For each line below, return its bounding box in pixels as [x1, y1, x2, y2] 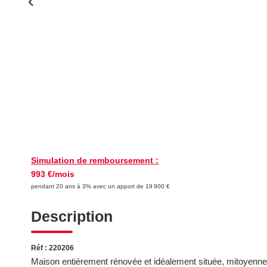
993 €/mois [31, 169, 74, 179]
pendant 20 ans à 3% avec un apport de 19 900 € [31, 183, 170, 190]
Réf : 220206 [31, 244, 74, 252]
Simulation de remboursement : [31, 156, 159, 165]
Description [31, 208, 113, 225]
